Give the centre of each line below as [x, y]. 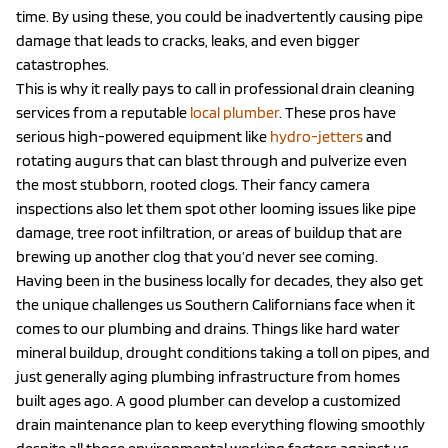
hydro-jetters [316, 136]
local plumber [234, 112]
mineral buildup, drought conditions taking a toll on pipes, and [223, 352]
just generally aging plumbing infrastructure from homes [208, 376]
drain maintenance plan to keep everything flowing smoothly [220, 424]
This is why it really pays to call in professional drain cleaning [215, 88]
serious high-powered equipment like [143, 136]
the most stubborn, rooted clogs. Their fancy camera [193, 184]
